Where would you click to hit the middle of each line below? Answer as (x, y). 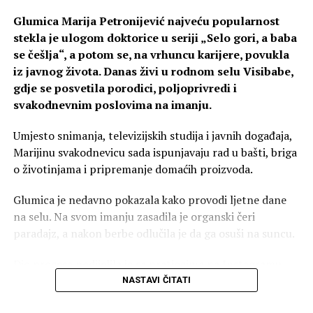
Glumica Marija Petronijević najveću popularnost (146, 21)
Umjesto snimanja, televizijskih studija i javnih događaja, (152, 135)
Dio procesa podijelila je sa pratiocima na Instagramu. (148, 264)
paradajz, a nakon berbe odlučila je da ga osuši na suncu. (154, 233)
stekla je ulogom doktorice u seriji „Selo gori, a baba (155, 37)
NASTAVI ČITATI (156, 279)
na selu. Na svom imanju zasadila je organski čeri (134, 216)
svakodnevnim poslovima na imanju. (112, 104)
